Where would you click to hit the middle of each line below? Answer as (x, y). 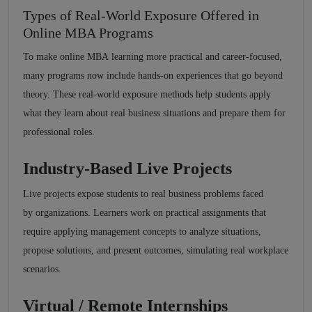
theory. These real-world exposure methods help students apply (147, 95)
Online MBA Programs (88, 33)
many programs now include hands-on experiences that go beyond (153, 76)
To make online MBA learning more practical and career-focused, (153, 57)
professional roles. (60, 132)
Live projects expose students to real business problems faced (143, 194)
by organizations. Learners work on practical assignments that (145, 213)
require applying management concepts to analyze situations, (142, 232)
